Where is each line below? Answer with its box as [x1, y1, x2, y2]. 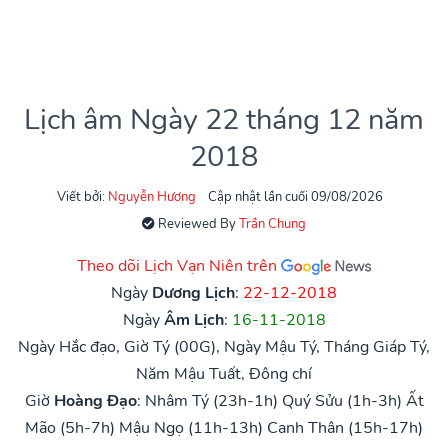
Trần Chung [239, 214, 306, 233]
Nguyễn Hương [108, 187, 196, 206]
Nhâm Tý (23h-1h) [144, 389, 278, 412]
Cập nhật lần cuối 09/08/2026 [208, 187, 383, 206]
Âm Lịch [163, 308, 224, 331]
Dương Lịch [152, 281, 235, 304]
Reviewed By [155, 214, 239, 233]
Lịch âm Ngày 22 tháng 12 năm [24, 99, 424, 139]
